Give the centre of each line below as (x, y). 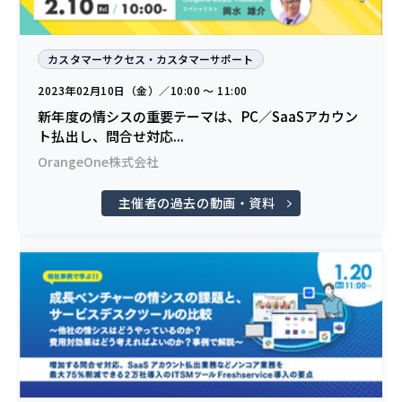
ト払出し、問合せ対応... (111, 136)
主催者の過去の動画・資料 (197, 203)
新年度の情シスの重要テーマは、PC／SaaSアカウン (198, 117)
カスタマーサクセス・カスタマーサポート (151, 59)
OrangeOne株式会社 (99, 162)
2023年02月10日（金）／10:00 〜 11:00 (143, 91)
